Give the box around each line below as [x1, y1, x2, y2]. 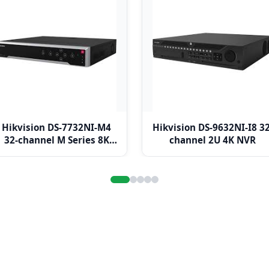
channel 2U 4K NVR [169, 134, 256, 147]
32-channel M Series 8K [4, 134, 109, 147]
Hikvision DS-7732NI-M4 [2, 121, 111, 134]
